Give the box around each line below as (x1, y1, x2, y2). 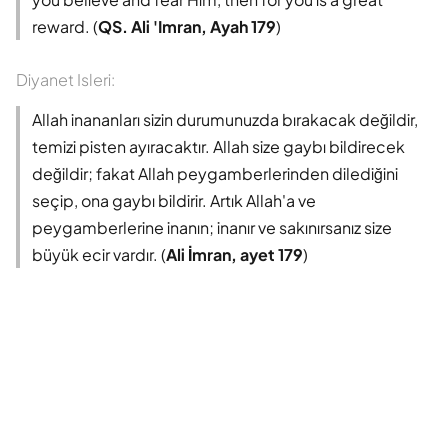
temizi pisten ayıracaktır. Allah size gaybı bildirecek (32, 135, 405, 157)
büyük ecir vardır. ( (32, 243, 166, 265)
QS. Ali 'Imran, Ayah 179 (98, 15, 276, 37)
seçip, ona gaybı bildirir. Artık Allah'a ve (32, 189, 316, 211)
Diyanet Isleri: (16, 68, 115, 90)
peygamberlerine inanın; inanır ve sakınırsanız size (32, 216, 392, 238)
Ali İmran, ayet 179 (166, 243, 303, 265)
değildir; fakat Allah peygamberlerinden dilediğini (32, 162, 398, 184)
